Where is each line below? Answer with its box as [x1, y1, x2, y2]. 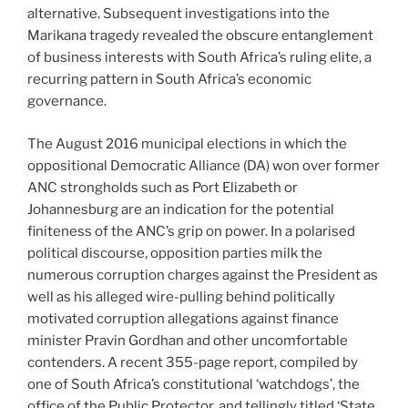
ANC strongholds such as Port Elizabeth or [27, 178, 298, 196]
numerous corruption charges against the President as [27, 266, 378, 283]
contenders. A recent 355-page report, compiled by [27, 353, 358, 371]
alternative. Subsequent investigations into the [27, 5, 330, 23]
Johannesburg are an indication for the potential [27, 200, 334, 218]
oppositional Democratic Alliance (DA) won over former [27, 157, 380, 174]
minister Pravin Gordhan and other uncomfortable [27, 331, 348, 349]
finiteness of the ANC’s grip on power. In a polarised [27, 222, 355, 240]
